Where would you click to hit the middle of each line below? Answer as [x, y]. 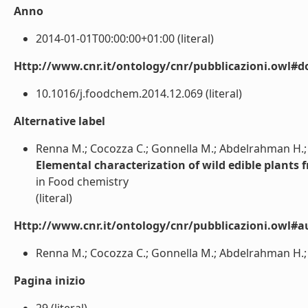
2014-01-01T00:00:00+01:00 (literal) [125, 38]
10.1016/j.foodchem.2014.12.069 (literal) [139, 93]
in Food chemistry [82, 181]
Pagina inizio [49, 280]
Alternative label [59, 121]
